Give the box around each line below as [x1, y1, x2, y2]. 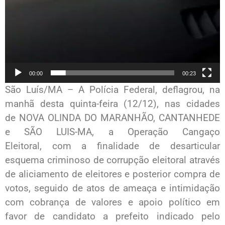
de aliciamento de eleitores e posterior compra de [5, 168, 220, 180]
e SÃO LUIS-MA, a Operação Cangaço [5, 126, 220, 138]
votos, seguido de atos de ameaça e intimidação [5, 182, 220, 194]
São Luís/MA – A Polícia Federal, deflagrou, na [5, 83, 220, 95]
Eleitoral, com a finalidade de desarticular [5, 140, 220, 152]
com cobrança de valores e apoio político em [5, 196, 220, 208]
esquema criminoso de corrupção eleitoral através [5, 154, 220, 166]
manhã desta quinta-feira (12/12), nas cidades [5, 97, 220, 109]
